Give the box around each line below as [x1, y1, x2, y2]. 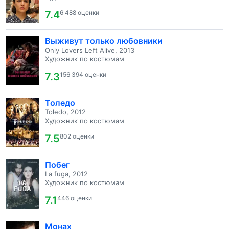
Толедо [45, 98, 75, 108]
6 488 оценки [60, 9, 99, 16]
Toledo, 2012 [45, 108, 86, 116]
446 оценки [57, 194, 92, 202]
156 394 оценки [60, 71, 106, 78]
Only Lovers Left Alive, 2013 [45, 46, 134, 54]
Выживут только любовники [45, 36, 163, 46]
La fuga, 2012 [45, 170, 88, 178]
